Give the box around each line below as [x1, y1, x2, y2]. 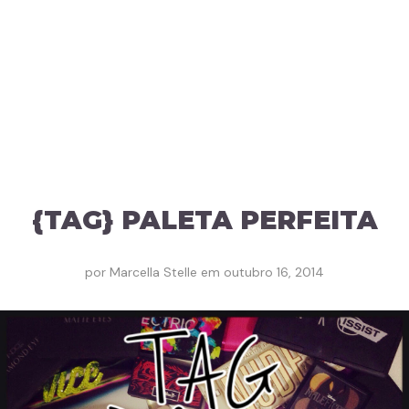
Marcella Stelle [110, 264, 197, 280]
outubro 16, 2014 [224, 264, 324, 280]
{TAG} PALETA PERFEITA [31, 204, 378, 236]
